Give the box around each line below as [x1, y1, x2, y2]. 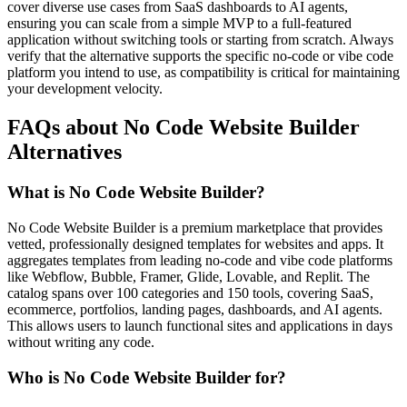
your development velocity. [7, 81, 163, 97]
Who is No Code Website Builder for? [7, 367, 286, 387]
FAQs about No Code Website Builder [7, 115, 360, 140]
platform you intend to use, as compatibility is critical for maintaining [7, 65, 400, 81]
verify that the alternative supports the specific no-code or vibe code [7, 48, 393, 65]
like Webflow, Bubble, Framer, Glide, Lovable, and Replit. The [7, 268, 370, 284]
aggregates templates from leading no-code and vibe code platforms [7, 252, 392, 268]
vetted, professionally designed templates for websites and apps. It [7, 235, 383, 252]
